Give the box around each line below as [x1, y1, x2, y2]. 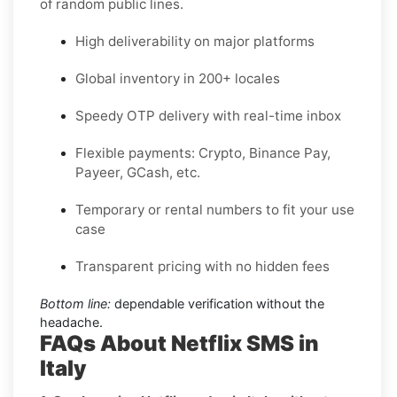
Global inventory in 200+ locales [75, 69, 280, 87]
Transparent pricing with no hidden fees [75, 257, 330, 275]
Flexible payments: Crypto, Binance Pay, [75, 144, 331, 161]
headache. [40, 314, 103, 330]
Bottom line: [40, 295, 111, 311]
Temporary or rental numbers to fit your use [75, 200, 354, 218]
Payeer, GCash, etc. [75, 163, 200, 181]
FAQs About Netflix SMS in [40, 330, 319, 356]
